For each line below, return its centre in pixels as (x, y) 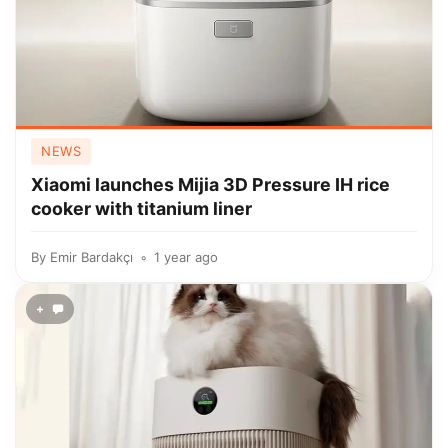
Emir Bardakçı (91, 257)
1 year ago (186, 257)
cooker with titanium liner (141, 208)
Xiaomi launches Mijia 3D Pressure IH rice (210, 184)
